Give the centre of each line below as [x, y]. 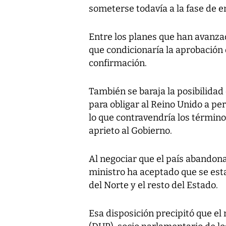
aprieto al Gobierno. [130, 130]
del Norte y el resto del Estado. [153, 185]
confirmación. [118, 63]
